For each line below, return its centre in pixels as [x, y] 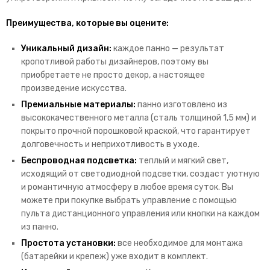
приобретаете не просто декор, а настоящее [113, 75]
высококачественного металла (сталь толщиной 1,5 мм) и [139, 118]
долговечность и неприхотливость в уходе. [110, 144]
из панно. [40, 227]
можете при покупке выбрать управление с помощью [129, 200]
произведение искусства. [74, 88]
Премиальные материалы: [78, 104]
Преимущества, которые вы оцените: [87, 23]
